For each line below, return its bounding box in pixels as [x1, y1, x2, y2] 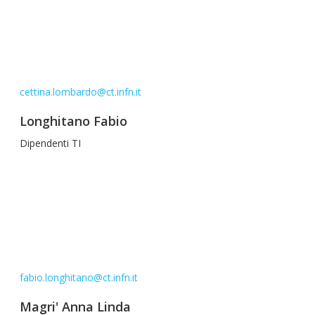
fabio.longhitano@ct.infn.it [20, 271, 138, 284]
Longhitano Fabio [20, 112, 127, 129]
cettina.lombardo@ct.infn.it [20, 85, 141, 98]
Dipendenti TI [20, 136, 81, 150]
